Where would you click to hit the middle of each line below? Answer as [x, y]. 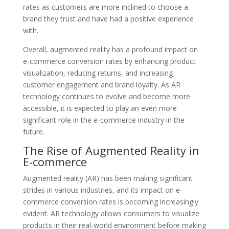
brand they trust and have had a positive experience [108, 18]
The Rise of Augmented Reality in [111, 150]
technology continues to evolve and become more [106, 96]
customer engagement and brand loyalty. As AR [101, 84]
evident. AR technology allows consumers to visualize [111, 213]
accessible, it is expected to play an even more [100, 108]
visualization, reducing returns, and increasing [98, 73]
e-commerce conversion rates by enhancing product [109, 61]
